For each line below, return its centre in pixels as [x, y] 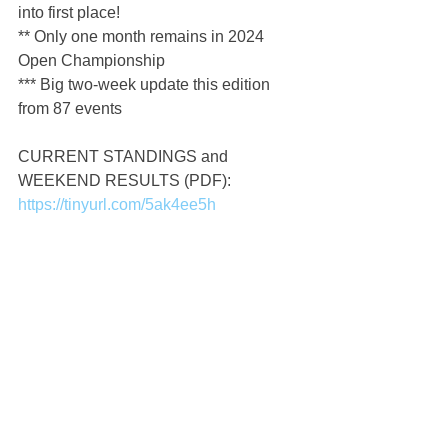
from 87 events [70, 108]
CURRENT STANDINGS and [125, 156]
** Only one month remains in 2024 [143, 36]
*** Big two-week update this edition [146, 84]
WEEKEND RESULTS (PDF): [126, 180]
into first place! [69, 12]
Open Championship [91, 60]
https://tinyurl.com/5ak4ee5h [117, 204]
